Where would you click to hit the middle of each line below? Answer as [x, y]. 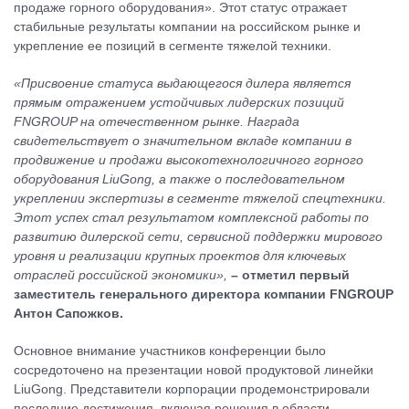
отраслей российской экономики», [121, 275]
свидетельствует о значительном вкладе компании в [183, 141]
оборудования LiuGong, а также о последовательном [179, 179]
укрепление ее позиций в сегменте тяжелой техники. [173, 46]
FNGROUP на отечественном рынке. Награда [157, 121]
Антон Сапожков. [68, 313]
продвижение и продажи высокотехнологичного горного [189, 160]
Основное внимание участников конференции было [170, 351]
